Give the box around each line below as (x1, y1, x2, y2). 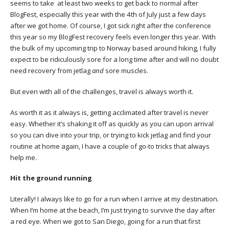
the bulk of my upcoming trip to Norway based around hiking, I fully (10, 43, 216, 53)
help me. (10, 152, 37, 162)
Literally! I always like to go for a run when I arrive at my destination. (10, 194, 219, 204)
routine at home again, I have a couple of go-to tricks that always (10, 141, 210, 151)
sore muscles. (105, 66, 148, 76)
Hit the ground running (10, 173, 92, 183)
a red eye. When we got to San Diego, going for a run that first (10, 217, 200, 226)
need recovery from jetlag (10, 66, 92, 76)
